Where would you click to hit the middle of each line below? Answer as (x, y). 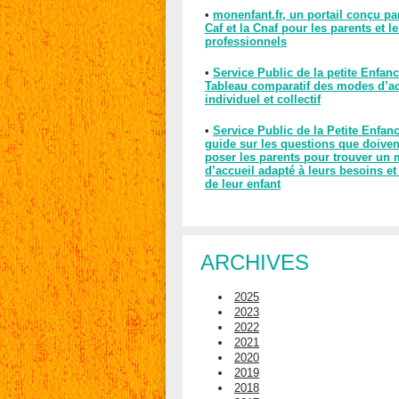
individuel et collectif (263, 99)
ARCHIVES (255, 262)
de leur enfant (243, 184)
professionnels (246, 41)
